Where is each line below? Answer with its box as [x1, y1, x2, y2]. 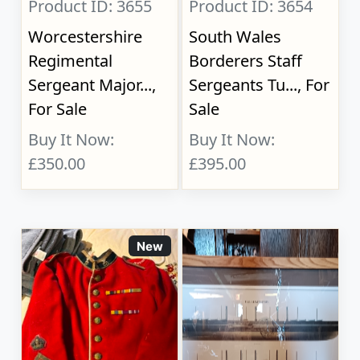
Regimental [28, 50, 113, 72]
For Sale [28, 98, 88, 121]
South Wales [189, 26, 282, 48]
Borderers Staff [189, 50, 303, 72]
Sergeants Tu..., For [189, 74, 330, 96]
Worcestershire [28, 26, 143, 48]
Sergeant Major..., [28, 74, 157, 96]
